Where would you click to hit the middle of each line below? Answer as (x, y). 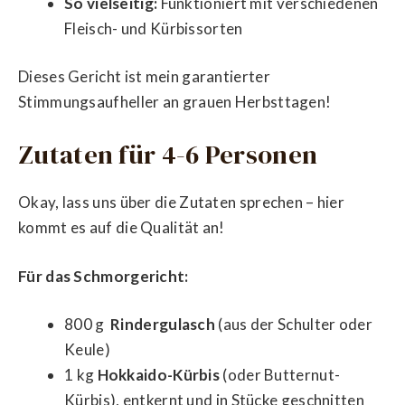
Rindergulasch (161, 325)
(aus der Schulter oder (294, 325)
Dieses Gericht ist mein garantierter (144, 77)
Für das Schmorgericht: (104, 276)
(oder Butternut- (280, 375)
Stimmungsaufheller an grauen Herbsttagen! (175, 102)
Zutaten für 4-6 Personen (168, 154)
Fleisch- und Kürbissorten (154, 28)
